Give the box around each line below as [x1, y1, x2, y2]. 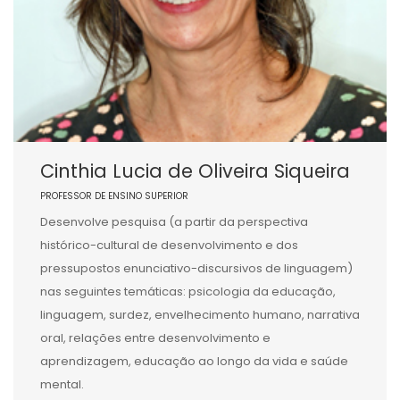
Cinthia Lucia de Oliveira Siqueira [40, 158, 350, 184]
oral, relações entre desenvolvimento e [40, 329, 271, 346]
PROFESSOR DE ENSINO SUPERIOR [40, 189, 188, 203]
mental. [40, 376, 84, 393]
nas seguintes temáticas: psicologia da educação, [40, 283, 336, 300]
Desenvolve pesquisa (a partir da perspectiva [40, 213, 308, 230]
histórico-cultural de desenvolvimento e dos [40, 237, 298, 254]
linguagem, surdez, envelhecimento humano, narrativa [40, 306, 360, 323]
